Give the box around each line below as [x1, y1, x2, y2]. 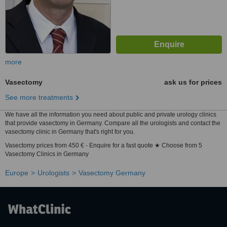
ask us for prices [164, 78, 222, 86]
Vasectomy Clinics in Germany [5, 150, 89, 158]
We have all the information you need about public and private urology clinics [5, 111, 216, 118]
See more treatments [5, 93, 73, 101]
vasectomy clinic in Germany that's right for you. [5, 128, 135, 135]
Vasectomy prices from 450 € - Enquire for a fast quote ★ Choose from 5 [5, 142, 202, 149]
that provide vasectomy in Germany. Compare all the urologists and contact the [5, 120, 220, 127]
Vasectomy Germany [79, 169, 145, 177]
